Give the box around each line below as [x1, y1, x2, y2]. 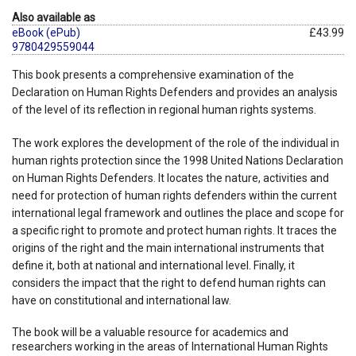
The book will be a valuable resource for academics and [12, 325, 288, 339]
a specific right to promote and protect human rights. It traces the [12, 223, 337, 237]
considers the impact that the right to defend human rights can [12, 276, 326, 289]
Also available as [12, 10, 95, 24]
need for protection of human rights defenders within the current [12, 188, 337, 202]
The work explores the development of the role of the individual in [12, 136, 339, 149]
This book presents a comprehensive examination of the [12, 68, 294, 81]
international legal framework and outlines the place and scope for [12, 206, 344, 219]
